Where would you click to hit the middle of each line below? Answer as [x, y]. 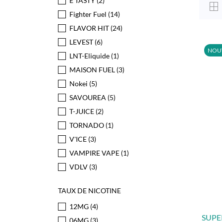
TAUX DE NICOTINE [89, 191]
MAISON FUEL [93, 70]
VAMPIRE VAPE [95, 153]
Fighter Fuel [89, 14]
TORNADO [87, 125]
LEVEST [82, 42]
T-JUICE [83, 111]
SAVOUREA [88, 97]
